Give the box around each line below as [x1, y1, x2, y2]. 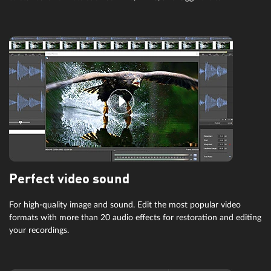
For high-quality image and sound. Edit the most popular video [9, 200, 241, 210]
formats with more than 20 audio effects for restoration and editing [9, 213, 261, 223]
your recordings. [9, 226, 69, 235]
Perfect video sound [9, 173, 129, 187]
